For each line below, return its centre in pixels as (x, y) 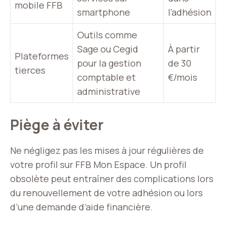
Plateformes (42, 56)
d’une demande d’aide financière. (81, 207)
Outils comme (107, 35)
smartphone (104, 12)
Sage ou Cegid (108, 49)
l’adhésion (190, 12)
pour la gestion (109, 63)
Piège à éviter (57, 125)
